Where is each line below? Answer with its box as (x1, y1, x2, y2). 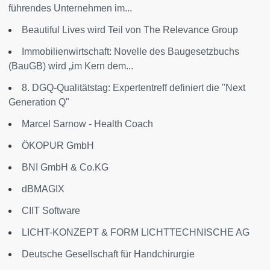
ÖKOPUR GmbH (22, 140, 94, 151)
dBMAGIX (22, 183, 64, 194)
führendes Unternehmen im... (8, 2, 132, 13)
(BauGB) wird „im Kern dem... (8, 60, 133, 71)
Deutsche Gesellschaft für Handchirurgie (22, 248, 195, 259)
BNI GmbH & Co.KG (22, 162, 108, 172)
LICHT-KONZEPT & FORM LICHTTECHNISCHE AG (22, 227, 250, 237)
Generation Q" (8, 96, 69, 107)
